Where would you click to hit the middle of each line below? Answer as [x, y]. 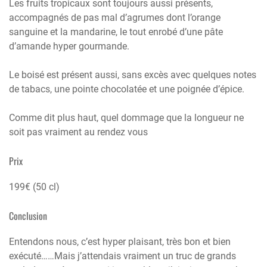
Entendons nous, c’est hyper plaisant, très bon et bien [120, 241]
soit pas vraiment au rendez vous [78, 132]
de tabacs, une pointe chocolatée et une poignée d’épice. [127, 89]
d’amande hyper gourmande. [69, 46]
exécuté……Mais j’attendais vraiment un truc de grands [122, 256]
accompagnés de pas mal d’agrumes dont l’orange [115, 17]
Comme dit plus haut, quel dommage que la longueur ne [126, 117]
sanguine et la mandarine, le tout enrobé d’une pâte [116, 32]
